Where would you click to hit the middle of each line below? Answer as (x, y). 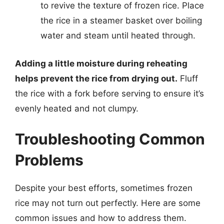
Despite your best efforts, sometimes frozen (104, 188)
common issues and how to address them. (101, 218)
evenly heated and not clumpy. (77, 108)
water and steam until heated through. (118, 35)
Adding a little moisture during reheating (101, 63)
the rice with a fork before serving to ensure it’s (109, 93)
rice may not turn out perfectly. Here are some (108, 203)
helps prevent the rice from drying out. (96, 78)
